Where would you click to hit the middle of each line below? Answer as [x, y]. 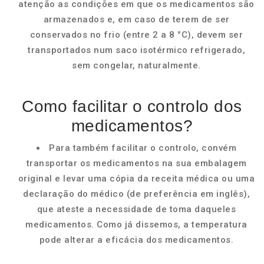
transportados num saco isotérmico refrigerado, [136, 50]
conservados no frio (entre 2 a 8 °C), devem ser [136, 35]
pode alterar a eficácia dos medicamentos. [136, 240]
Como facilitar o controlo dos [132, 106]
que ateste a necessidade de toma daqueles [136, 209]
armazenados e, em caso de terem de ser [136, 19]
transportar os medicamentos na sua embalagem [136, 163]
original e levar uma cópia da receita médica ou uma [136, 179]
